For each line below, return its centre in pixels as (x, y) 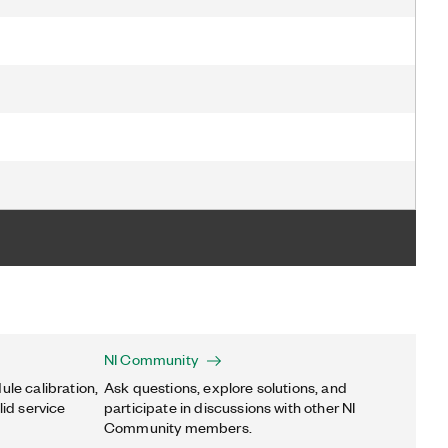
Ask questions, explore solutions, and (225, 387)
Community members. (178, 427)
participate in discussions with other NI (230, 407)
